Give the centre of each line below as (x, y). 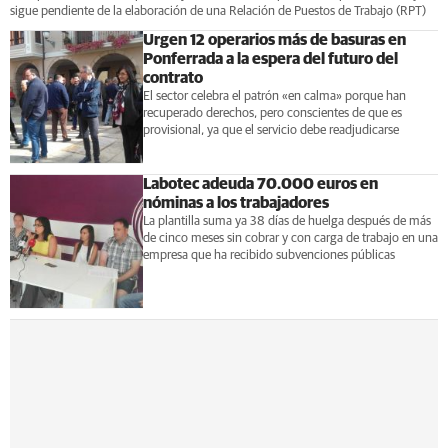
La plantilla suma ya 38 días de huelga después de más (286, 222)
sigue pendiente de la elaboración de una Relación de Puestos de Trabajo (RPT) (218, 11)
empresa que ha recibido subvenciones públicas (268, 256)
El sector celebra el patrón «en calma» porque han (274, 96)
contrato (172, 77)
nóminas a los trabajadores (235, 203)
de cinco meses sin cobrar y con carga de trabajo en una (290, 239)
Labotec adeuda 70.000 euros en (260, 184)
